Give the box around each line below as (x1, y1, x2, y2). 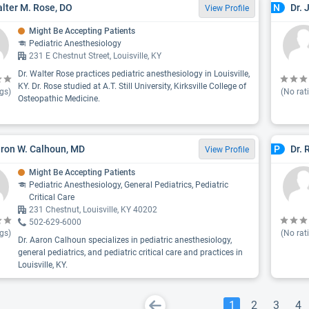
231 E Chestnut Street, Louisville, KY (29, 51, 161, 61)
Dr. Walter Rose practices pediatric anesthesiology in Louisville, (18, 69, 250, 79)
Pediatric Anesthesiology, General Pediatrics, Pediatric (29, 180, 228, 190)
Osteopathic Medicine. (18, 94, 100, 103)
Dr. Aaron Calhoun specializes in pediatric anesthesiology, (18, 235, 232, 245)
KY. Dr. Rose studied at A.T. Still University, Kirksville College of (18, 81, 246, 91)
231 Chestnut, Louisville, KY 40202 (29, 205, 157, 215)
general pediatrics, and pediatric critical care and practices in (18, 248, 243, 257)
